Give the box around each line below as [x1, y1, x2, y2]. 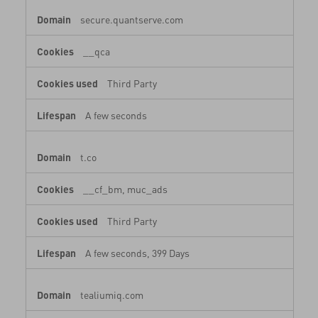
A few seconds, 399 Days [84, 246, 190, 259]
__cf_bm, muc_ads [82, 182, 168, 195]
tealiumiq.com [77, 287, 143, 301]
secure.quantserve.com [77, 12, 183, 26]
